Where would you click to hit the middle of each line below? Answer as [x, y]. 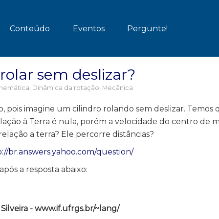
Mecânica [118, 88]
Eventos [88, 29]
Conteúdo [30, 29]
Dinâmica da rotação [66, 88]
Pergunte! [147, 29]
